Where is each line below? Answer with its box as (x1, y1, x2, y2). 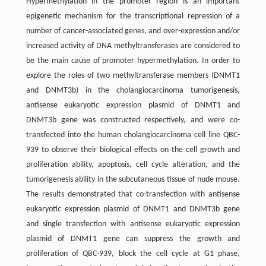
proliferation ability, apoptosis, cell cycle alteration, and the (26, 160, 240, 169)
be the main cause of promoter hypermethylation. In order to (26, 56, 240, 65)
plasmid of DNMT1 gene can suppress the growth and (26, 234, 240, 243)
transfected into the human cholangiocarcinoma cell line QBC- (26, 130, 240, 140)
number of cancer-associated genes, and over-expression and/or (26, 26, 240, 36)
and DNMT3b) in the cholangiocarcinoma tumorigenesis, (26, 85, 240, 95)
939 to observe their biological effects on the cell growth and (26, 145, 240, 154)
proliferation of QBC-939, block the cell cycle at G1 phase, (26, 249, 240, 258)
